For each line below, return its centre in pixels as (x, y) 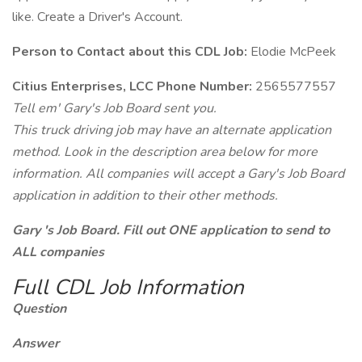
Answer (36, 343)
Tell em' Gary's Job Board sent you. (114, 108)
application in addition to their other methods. (145, 196)
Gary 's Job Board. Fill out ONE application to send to (171, 230)
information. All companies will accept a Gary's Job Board (178, 174)
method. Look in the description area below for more (165, 152)
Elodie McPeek (292, 52)
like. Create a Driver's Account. (97, 17)
